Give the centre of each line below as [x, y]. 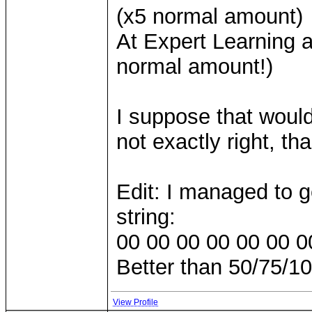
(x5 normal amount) [210, 16]
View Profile [135, 302]
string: [146, 217]
